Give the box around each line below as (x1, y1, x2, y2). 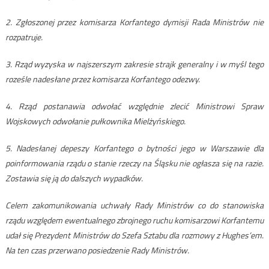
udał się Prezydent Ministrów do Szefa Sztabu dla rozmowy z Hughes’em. (5, 229, 264, 242)
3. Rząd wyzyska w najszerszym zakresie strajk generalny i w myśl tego (5, 58, 264, 71)
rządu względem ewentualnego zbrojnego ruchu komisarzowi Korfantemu (5, 214, 264, 227)
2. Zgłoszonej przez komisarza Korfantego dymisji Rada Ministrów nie (5, 16, 264, 29)
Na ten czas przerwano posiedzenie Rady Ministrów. (5, 244, 189, 257)
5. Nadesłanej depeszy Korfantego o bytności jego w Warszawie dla (5, 142, 264, 155)
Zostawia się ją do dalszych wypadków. (5, 172, 143, 185)
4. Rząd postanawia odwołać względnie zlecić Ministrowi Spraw (5, 100, 264, 113)
